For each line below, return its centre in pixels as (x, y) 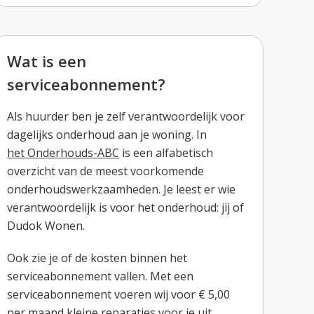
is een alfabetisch (166, 153)
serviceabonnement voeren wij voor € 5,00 (119, 294)
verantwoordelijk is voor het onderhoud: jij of (126, 207)
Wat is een (47, 61)
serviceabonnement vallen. (79, 276)
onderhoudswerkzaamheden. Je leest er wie (122, 189)
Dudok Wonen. (46, 226)
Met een (172, 276)
